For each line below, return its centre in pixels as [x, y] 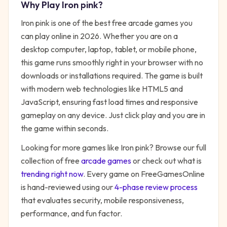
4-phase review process [156, 187]
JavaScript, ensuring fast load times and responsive [109, 102]
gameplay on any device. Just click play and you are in [113, 115]
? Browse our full [178, 147]
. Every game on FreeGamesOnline [144, 174]
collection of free [50, 161]
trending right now [52, 174]
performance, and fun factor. [71, 213]
